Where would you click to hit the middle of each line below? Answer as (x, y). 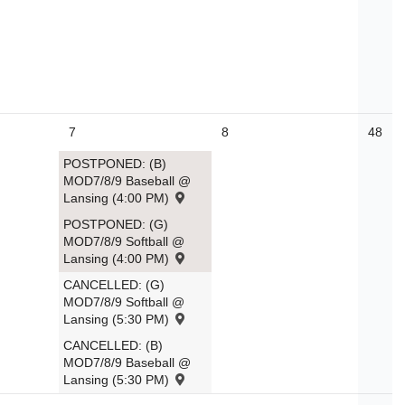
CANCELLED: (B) (113, 346)
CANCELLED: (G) (114, 285)
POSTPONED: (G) (116, 225)
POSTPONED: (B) (115, 164)
